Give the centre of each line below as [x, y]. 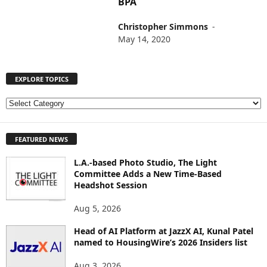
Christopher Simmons [163, 27]
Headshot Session [111, 185]
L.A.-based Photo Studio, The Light [145, 162]
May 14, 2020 [145, 39]
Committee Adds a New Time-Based [148, 173]
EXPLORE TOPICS [42, 79]
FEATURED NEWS [41, 139]
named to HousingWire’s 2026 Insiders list [161, 242]
